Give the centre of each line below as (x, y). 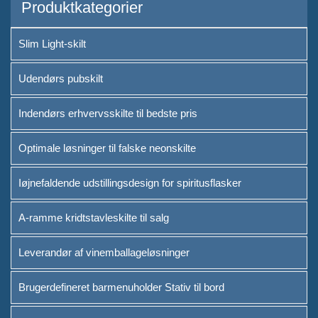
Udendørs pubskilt (61, 78)
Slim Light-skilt (52, 44)
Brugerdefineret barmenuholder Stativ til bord (121, 287)
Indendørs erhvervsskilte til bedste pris (108, 113)
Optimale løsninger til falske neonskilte (107, 148)
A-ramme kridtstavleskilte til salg (94, 218)
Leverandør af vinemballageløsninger (104, 252)
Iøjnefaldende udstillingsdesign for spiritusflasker (130, 183)
